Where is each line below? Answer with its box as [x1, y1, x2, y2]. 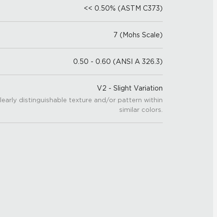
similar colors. [119, 106, 163, 113]
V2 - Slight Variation [97, 84, 163, 92]
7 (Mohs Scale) [113, 31, 163, 39]
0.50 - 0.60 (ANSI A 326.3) [73, 58, 163, 65]
